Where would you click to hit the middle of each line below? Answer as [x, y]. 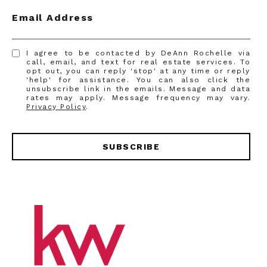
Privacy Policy [56, 107]
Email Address [53, 18]
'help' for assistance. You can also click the [138, 80]
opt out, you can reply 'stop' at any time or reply [138, 71]
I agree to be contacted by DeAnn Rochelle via [138, 53]
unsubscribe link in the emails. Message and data [138, 89]
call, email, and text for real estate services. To [138, 62]
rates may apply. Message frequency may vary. [138, 98]
